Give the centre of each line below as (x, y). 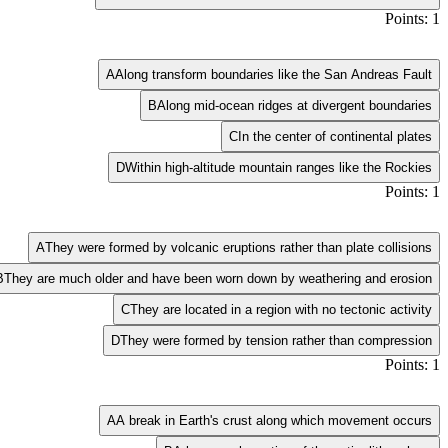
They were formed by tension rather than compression (276, 340)
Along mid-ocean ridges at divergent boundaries (294, 105)
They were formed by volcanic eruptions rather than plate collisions (238, 247)
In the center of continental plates (335, 136)
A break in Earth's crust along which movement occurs (274, 420)
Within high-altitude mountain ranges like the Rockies (278, 167)
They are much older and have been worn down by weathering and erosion (218, 278)
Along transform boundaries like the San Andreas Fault (273, 74)
